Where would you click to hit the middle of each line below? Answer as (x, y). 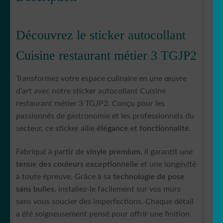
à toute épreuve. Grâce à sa (64, 177)
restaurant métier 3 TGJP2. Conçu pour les (90, 103)
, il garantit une (167, 152)
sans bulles (35, 189)
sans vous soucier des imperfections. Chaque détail (105, 202)
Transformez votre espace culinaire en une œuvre (101, 78)
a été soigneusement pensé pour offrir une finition (103, 214)
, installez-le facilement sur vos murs (117, 189)
